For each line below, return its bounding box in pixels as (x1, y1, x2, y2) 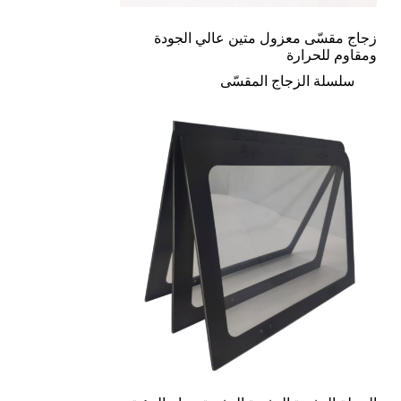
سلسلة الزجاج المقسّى (219, 73, 354, 89)
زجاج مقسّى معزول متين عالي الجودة (153, 30, 377, 46)
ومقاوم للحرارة (286, 47, 377, 63)
